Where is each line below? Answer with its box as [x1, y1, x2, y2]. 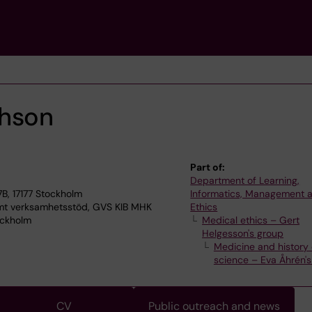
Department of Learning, [190, 174, 300, 187]
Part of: [190, 161, 226, 173]
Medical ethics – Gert [202, 214, 300, 226]
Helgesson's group [202, 227, 284, 240]
